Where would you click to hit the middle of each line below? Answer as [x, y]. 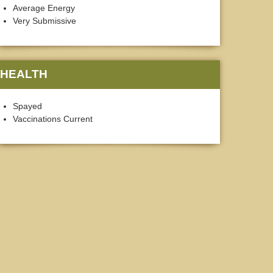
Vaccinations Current [53, 119]
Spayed [27, 106]
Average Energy [44, 8]
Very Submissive [44, 21]
